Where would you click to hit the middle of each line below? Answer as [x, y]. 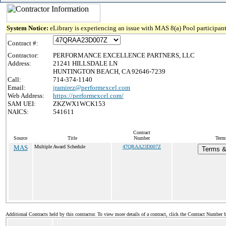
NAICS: [18, 112]
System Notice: [28, 28]
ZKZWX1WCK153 [79, 104]
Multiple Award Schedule [60, 147]
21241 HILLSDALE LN [85, 63]
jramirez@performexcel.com [92, 88]
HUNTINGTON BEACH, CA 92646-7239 [109, 71]
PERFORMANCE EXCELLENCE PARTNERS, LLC [124, 55]
